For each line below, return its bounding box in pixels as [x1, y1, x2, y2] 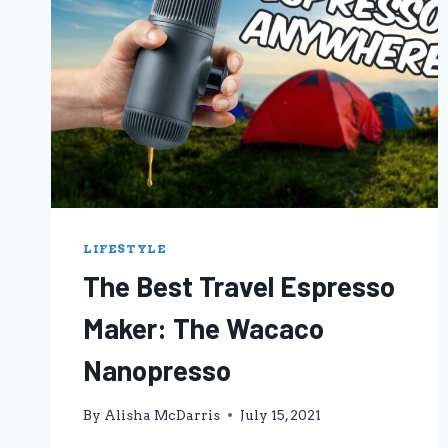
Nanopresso [83, 353, 231, 388]
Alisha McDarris [104, 406, 221, 423]
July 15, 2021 [240, 406, 322, 423]
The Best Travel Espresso [83, 269, 395, 304]
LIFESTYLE [83, 242, 167, 257]
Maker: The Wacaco [83, 311, 324, 346]
